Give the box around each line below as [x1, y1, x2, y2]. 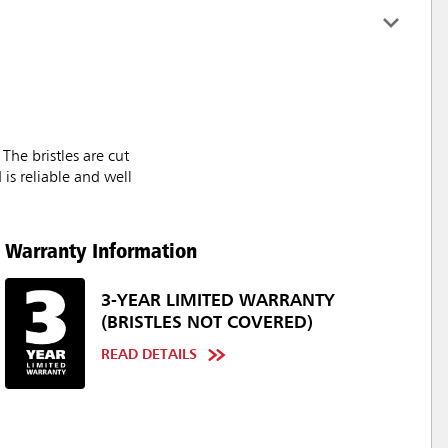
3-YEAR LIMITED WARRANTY [101, 292, 335, 311]
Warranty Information [5, 237, 197, 264]
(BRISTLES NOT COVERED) [101, 314, 313, 333]
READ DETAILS [101, 348, 197, 363]
